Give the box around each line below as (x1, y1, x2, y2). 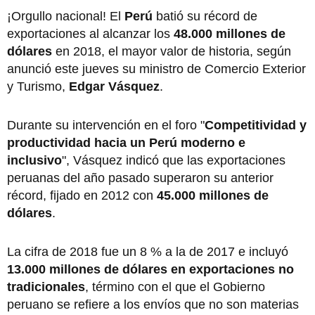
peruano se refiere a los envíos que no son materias (7, 297, 299, 311)
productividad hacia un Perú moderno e (7, 135, 245, 150)
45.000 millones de (157, 188, 269, 202)
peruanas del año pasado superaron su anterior (7, 170, 274, 185)
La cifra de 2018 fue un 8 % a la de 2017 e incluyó (7, 244, 288, 259)
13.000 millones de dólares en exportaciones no (7, 262, 294, 276)
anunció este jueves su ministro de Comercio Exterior (7, 61, 306, 76)
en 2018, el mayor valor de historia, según (52, 44, 291, 58)
